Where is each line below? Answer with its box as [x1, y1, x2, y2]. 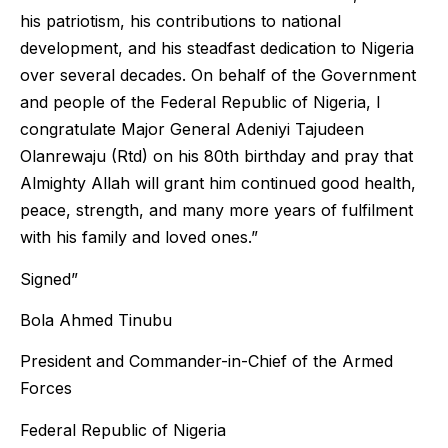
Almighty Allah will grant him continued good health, [20, 173, 416, 194]
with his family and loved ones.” [20, 227, 258, 248]
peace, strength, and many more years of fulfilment [20, 200, 413, 221]
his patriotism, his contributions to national [20, 11, 341, 32]
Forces [20, 378, 72, 399]
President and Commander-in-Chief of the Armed [20, 351, 393, 372]
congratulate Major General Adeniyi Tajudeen [20, 119, 364, 140]
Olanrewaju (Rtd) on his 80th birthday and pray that [20, 146, 413, 167]
